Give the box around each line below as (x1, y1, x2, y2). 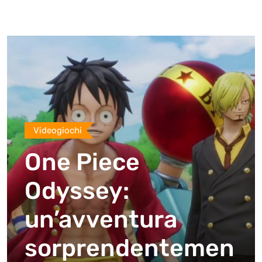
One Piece (25, 148, 140, 176)
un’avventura (25, 205, 177, 233)
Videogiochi (33, 125, 82, 136)
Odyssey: (25, 177, 129, 205)
